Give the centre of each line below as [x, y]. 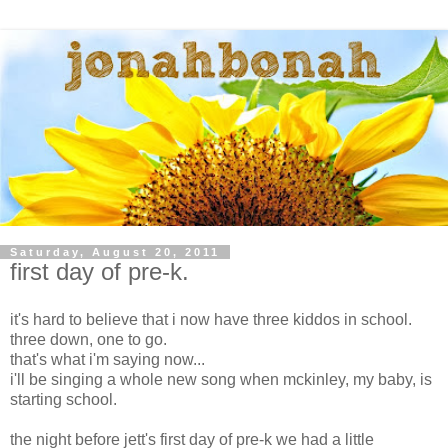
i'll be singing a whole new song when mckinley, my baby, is [221, 379]
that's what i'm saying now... [107, 359]
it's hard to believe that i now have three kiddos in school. [211, 319]
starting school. [63, 399]
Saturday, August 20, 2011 [115, 252]
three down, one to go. [88, 339]
